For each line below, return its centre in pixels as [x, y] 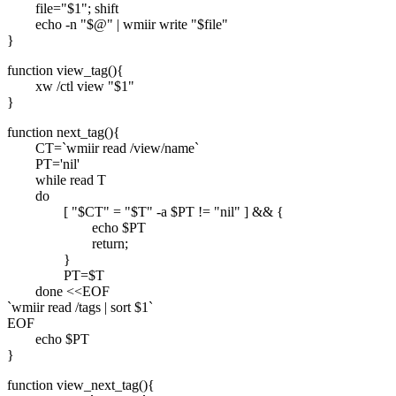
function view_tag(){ [65, 70]
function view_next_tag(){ [81, 385]
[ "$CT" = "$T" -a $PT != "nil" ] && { [145, 211]
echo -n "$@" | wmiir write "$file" [118, 24]
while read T [57, 179]
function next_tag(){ [64, 132]
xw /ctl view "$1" [71, 86]
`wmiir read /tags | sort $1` [80, 307]
